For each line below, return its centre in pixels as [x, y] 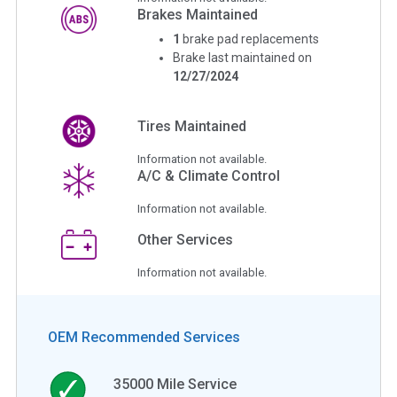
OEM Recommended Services [144, 337]
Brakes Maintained [198, 14]
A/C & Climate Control [209, 175]
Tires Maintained [192, 126]
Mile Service [195, 384]
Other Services [186, 239]
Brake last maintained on [243, 57]
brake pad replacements [251, 39]
